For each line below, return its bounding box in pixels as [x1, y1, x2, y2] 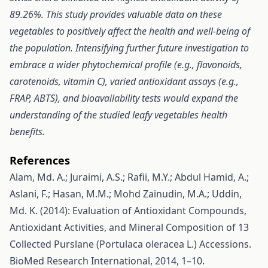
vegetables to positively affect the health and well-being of [10, 25, 250, 38]
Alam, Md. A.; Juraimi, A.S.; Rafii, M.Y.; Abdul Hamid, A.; [10, 170, 249, 184]
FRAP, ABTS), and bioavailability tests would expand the [10, 92, 238, 105]
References [10, 153, 70, 167]
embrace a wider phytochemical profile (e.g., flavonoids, [10, 58, 242, 71]
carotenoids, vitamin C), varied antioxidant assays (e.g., [10, 75, 239, 88]
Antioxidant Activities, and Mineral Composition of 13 [10, 221, 249, 234]
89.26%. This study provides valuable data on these [10, 8, 222, 21]
